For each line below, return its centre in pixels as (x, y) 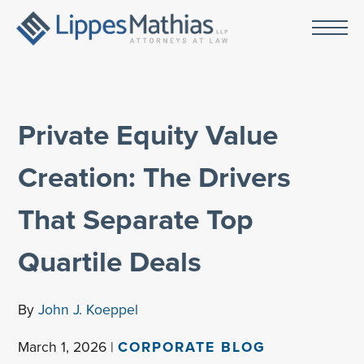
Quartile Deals (110, 262)
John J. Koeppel (89, 309)
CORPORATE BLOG (192, 347)
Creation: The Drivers (155, 177)
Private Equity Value (148, 135)
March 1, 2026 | (68, 347)
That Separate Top (136, 219)
